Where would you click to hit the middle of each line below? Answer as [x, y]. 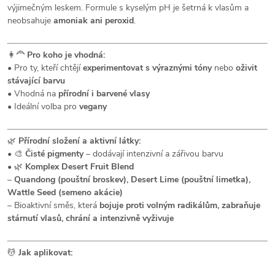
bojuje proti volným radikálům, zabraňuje [180, 206]
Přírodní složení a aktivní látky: [79, 141]
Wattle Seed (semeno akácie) [65, 193]
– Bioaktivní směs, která [53, 206]
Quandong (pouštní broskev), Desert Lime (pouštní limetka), [132, 180]
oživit [246, 68]
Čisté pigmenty [54, 154]
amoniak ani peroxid [94, 21]
